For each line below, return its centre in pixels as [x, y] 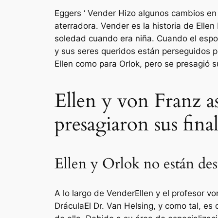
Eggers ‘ [71, 13]
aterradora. [78, 26]
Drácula [69, 206]
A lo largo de [81, 193]
